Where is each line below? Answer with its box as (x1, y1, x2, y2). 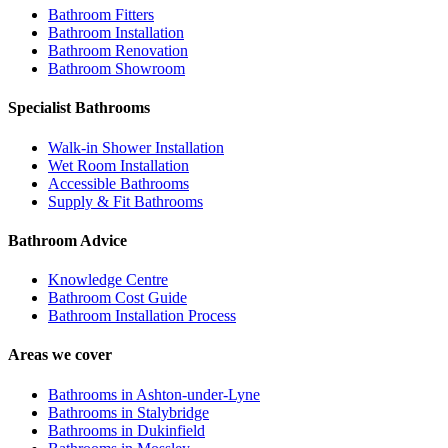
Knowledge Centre (48, 271, 168, 289)
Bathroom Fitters (48, 5, 154, 23)
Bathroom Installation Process (48, 307, 236, 325)
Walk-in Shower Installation (48, 138, 224, 156)
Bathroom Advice (8, 231, 127, 249)
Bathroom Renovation (48, 41, 188, 59)
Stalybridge (137, 403, 209, 421)
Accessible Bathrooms (48, 174, 189, 192)
